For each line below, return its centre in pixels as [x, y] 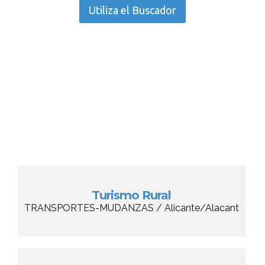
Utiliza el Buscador [132, 10]
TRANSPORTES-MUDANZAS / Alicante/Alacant [131, 208]
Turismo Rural [131, 195]
